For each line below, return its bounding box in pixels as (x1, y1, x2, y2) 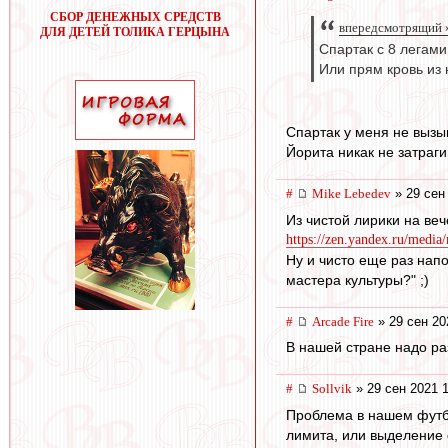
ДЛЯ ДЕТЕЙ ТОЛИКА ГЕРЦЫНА (40, 25, 230, 39)
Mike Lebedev (312, 186, 391, 202)
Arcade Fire (312, 313, 374, 329)
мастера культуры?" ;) (286, 271, 429, 288)
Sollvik (312, 381, 352, 397)
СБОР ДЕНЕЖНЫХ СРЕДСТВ (49, 10, 221, 24)
